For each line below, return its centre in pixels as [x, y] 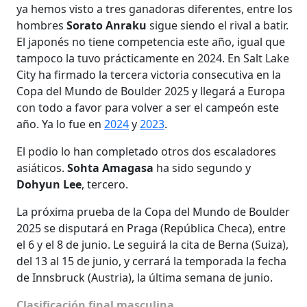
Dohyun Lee [49, 184]
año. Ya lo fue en [60, 124]
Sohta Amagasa [110, 168]
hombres [41, 25]
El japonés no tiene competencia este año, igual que [151, 41]
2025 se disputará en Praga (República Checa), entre [151, 228]
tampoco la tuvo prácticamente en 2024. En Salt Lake [153, 58]
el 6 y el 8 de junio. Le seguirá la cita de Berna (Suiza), [152, 244]
